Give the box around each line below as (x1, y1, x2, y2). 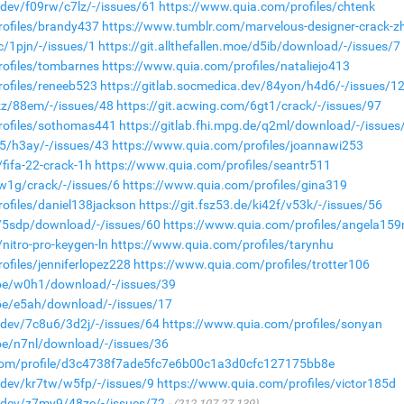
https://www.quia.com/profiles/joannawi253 (112, 138, 364, 153)
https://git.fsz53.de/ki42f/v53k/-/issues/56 (139, 197, 383, 213)
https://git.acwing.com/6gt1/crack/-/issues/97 (116, 98, 382, 114)
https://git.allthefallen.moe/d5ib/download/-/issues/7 (98, 39, 401, 54)
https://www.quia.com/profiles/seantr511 (95, 158, 332, 173)
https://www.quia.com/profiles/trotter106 (133, 257, 371, 272)
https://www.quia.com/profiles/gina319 (123, 178, 348, 193)
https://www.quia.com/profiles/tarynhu (111, 237, 335, 252)
